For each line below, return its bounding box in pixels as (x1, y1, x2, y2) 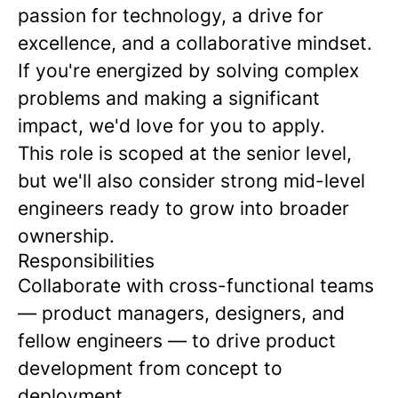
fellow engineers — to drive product (18, 330, 336, 352)
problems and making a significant (18, 87, 320, 109)
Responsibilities (18, 250, 155, 272)
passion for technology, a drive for (18, 4, 323, 27)
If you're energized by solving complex (18, 60, 359, 82)
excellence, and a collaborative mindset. (18, 32, 372, 54)
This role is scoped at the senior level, (18, 142, 352, 164)
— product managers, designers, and (18, 302, 345, 324)
